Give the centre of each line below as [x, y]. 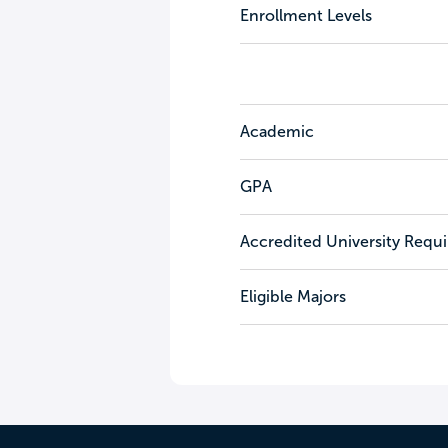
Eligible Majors [292, 296]
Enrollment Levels [305, 15]
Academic [276, 131]
